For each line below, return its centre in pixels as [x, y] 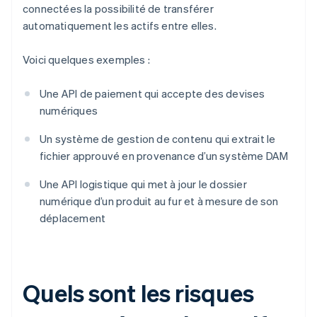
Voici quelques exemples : [86, 60]
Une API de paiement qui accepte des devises [152, 94]
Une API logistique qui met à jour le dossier [143, 184]
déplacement [73, 218]
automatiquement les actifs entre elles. [120, 26]
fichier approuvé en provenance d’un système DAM [164, 156]
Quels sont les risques [138, 293]
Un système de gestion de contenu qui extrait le [158, 139]
